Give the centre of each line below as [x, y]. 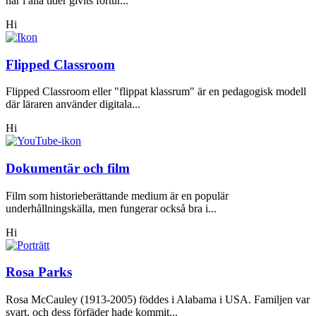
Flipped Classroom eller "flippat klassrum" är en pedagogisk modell [156, 92]
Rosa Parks [39, 272]
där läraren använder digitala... [73, 104]
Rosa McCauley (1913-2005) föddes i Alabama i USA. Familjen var [158, 300]
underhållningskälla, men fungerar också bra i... [111, 208]
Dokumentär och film [68, 169]
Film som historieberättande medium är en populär [117, 195]
